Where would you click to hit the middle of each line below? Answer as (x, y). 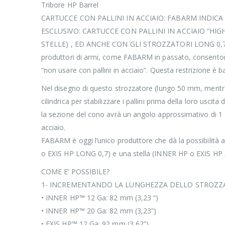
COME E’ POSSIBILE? (76, 171)
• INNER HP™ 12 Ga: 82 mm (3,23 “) (100, 197)
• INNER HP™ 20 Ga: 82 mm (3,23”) (99, 210)
